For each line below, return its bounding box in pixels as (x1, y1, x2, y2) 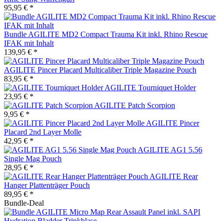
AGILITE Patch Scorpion (94, 101, 175, 110)
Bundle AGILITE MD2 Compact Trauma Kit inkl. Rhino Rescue (4, 30, 208, 38)
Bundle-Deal (4, 198, 44, 207)
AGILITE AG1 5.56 (138, 145, 202, 154)
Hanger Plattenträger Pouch (4, 181, 90, 189)
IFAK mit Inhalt (4, 38, 54, 47)
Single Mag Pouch (4, 154, 62, 163)
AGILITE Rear (149, 172, 198, 181)
